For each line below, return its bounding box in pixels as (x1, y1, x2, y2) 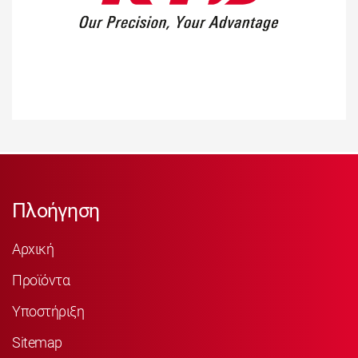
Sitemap (12, 333, 62, 351)
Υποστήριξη (12, 302, 84, 320)
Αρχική (12, 240, 54, 257)
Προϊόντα (12, 271, 70, 288)
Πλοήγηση (12, 199, 99, 222)
